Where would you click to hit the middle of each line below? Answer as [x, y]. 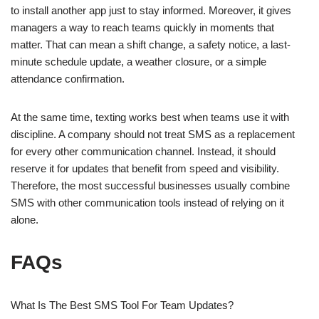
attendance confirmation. [68, 78]
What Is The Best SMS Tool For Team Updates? [122, 305]
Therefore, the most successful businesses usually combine [150, 185]
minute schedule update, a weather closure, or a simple [138, 61]
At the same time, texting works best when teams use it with [150, 117]
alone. [25, 219]
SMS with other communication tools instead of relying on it [147, 202]
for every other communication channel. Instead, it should [143, 151]
